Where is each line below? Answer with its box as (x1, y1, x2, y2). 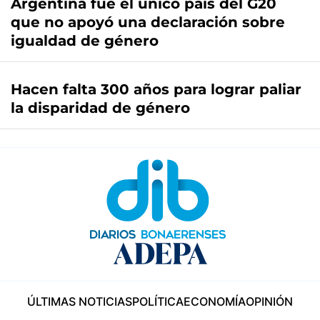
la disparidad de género (11, 99, 190, 117)
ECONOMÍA (184, 294, 246, 309)
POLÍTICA (132, 294, 184, 309)
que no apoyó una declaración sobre (11, 14, 285, 31)
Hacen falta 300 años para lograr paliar (11, 81, 301, 99)
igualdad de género (11, 32, 159, 50)
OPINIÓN (246, 294, 293, 309)
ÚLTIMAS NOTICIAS (27, 294, 132, 309)
